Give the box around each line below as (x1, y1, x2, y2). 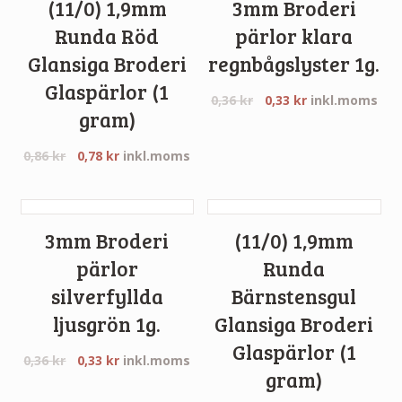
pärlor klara (235, 22, 354, 50)
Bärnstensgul (232, 282, 357, 310)
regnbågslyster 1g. (208, 50, 380, 78)
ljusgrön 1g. (53, 310, 162, 337)
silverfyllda (50, 282, 163, 310)
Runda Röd (55, 22, 160, 50)
